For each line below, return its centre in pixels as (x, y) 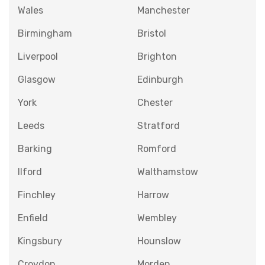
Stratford (158, 125)
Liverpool (38, 56)
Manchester (163, 10)
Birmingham (45, 33)
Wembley (157, 218)
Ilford (30, 172)
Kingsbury (40, 241)
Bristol (151, 33)
